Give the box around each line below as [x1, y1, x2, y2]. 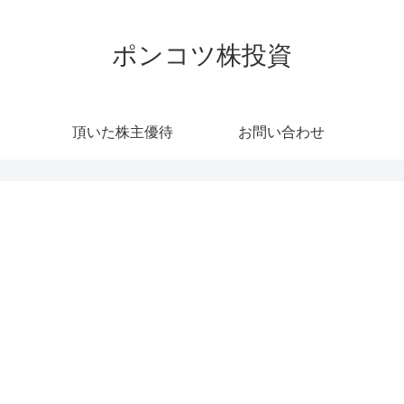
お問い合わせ [238, 124, 325, 140]
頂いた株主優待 [72, 124, 173, 140]
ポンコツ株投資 [112, 41, 292, 69]
